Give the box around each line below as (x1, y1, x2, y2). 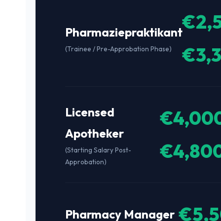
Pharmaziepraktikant (65, 25, 183, 40)
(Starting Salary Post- (65, 145, 131, 154)
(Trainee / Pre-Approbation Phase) (65, 44, 172, 54)
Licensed (65, 104, 114, 119)
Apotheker (65, 125, 124, 141)
